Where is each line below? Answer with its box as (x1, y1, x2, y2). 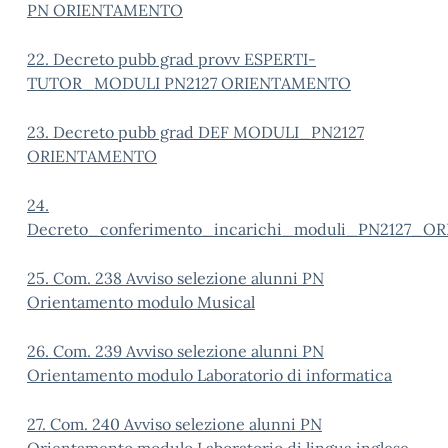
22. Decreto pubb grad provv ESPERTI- (27, 49, 316, 69)
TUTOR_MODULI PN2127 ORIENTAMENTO (27, 73, 351, 93)
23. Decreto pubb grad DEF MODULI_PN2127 (27, 122, 364, 142)
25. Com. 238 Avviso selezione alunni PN (27, 268, 324, 288)
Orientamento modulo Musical (27, 292, 255, 312)
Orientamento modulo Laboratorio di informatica (27, 365, 392, 385)
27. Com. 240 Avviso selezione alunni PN (27, 414, 322, 434)
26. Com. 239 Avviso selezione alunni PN (27, 341, 324, 361)
